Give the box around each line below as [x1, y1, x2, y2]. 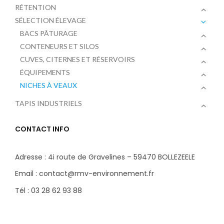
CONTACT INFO [15, 123, 69, 134]
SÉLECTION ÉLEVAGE [15, 15, 86, 24]
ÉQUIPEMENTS [20, 67, 70, 76]
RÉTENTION [15, 2, 56, 11]
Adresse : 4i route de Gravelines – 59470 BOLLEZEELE [15, 151, 195, 162]
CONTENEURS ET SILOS [20, 41, 99, 50]
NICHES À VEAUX [20, 80, 77, 89]
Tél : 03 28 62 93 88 [15, 185, 82, 196]
